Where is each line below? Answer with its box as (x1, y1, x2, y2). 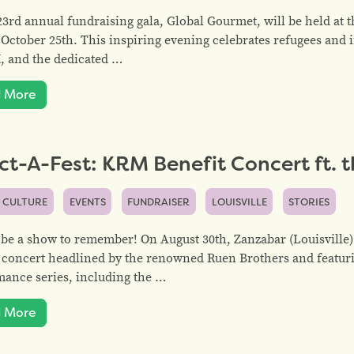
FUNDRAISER (127, 195, 190, 209)
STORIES (288, 195, 330, 209)
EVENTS (69, 195, 106, 209)
